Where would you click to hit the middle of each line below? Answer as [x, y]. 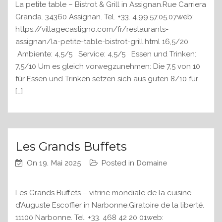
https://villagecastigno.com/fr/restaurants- [92, 29]
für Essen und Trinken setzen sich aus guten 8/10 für [107, 79]
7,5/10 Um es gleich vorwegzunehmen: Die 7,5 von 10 [108, 67]
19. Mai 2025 [60, 163]
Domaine [152, 163]
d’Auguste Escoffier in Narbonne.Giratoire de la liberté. [110, 205]
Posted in [119, 163]
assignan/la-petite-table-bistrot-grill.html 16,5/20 [110, 42]
